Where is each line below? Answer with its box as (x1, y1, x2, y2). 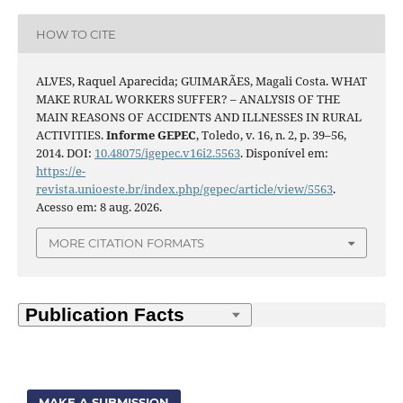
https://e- (35, 162, 85, 179)
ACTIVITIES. (35, 126, 106, 143)
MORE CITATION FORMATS (49, 235, 204, 250)
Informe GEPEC (105, 126, 196, 143)
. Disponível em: (239, 144, 328, 161)
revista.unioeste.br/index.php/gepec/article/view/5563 (35, 180, 333, 197)
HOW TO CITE (35, 26, 116, 41)
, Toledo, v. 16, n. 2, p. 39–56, (195, 126, 346, 143)
